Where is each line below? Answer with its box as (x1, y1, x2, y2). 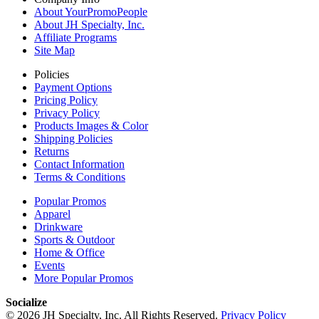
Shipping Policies (34, 132, 113, 145)
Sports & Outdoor (34, 233, 115, 246)
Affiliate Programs (34, 31, 117, 43)
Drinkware (34, 220, 83, 233)
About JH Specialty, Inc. (34, 18, 145, 31)
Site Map (34, 43, 75, 56)
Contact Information (34, 157, 125, 170)
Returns (34, 145, 69, 157)
